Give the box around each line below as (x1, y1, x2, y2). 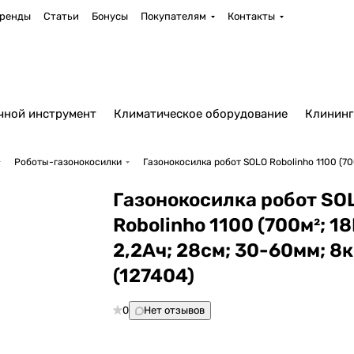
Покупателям (140, 10, 206, 22)
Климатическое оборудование (114, 107, 288, 121)
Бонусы (91, 10, 128, 22)
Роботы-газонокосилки (14, 156, 122, 168)
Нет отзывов (144, 304, 205, 316)
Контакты (227, 10, 275, 22)
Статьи (43, 10, 79, 22)
